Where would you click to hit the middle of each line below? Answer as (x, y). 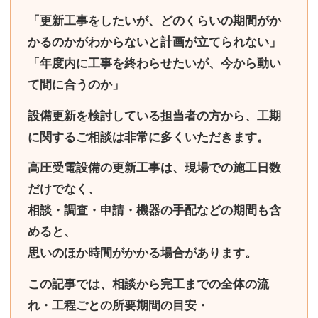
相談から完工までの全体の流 (191, 284)
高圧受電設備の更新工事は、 (106, 168)
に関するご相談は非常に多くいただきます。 (148, 137)
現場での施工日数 (233, 168)
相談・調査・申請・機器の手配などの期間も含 (154, 211)
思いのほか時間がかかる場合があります (136, 253)
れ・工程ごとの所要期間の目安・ (118, 305)
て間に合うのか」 (76, 85)
